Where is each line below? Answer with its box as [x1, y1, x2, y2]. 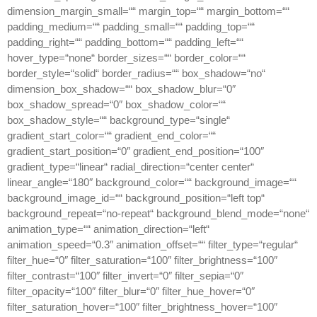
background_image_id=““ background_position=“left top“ [7, 192, 265, 204]
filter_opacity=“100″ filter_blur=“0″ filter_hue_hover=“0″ [7, 285, 255, 298]
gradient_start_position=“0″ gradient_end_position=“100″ [7, 145, 264, 158]
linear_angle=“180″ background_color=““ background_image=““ [7, 176, 296, 189]
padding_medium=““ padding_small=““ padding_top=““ [7, 21, 255, 33]
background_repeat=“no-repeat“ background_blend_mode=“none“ [7, 207, 309, 220]
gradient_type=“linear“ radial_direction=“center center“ [7, 161, 254, 173]
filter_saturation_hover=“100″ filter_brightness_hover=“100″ [7, 301, 277, 313]
